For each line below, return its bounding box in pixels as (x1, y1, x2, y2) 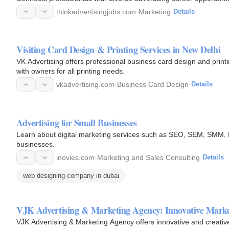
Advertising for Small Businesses (16, 116, 137, 129)
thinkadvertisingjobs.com (56, 7, 136, 16)
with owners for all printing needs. (16, 67, 125, 76)
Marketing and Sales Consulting (97, 153, 200, 162)
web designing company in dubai (23, 172, 119, 179)
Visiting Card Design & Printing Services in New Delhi (16, 43, 221, 57)
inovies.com (56, 153, 95, 162)
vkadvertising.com (56, 80, 114, 89)
